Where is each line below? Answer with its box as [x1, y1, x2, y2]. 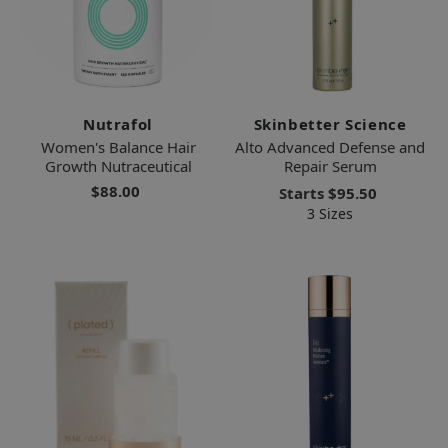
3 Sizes [307, 203, 353, 223]
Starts [278, 182, 328, 203]
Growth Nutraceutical [44, 155, 192, 176]
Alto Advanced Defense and [235, 136, 425, 157]
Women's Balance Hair [40, 136, 196, 157]
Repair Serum [283, 155, 377, 176]
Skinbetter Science [253, 113, 407, 134]
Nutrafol [83, 113, 153, 134]
